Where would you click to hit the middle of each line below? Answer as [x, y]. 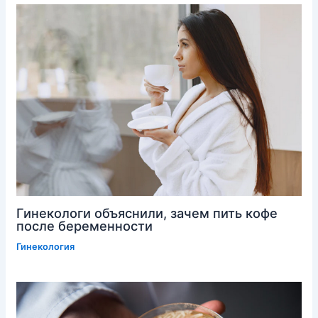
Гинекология [45, 246]
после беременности [84, 225]
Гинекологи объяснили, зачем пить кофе [147, 213]
